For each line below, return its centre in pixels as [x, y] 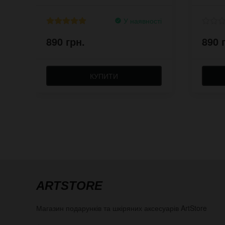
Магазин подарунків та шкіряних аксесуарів [108, 208]
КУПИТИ [104, 76]
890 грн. [66, 41]
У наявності [142, 20]
